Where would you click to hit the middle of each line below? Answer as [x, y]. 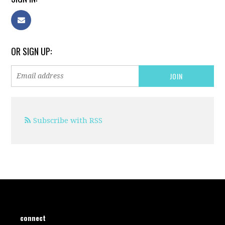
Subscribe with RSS [68, 120]
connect [33, 217]
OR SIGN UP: [32, 51]
